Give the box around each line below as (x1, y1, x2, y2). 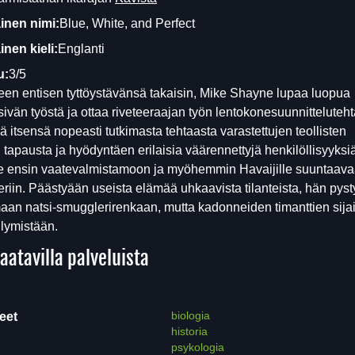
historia (170, 325, 208, 338)
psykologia (170, 341, 224, 353)
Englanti (58, 42, 105, 55)
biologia (170, 309, 210, 322)
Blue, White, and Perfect (59, 17, 195, 30)
